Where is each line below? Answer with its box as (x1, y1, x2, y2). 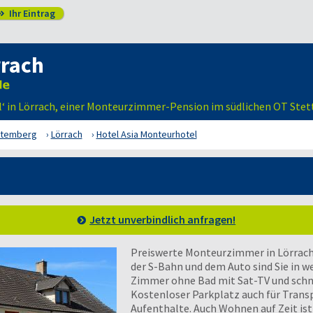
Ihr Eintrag (6, 7, 55, 20)
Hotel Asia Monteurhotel (96, 128, 197, 140)
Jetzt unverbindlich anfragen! (89, 212, 236, 226)
